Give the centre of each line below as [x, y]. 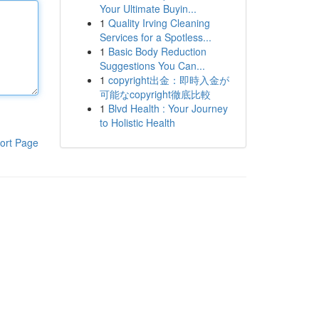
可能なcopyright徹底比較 [155, 94]
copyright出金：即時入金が [168, 80]
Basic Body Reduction [157, 51]
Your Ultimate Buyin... [148, 9]
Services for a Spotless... [155, 37]
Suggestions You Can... [152, 66]
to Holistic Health [137, 122]
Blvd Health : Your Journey [168, 108]
